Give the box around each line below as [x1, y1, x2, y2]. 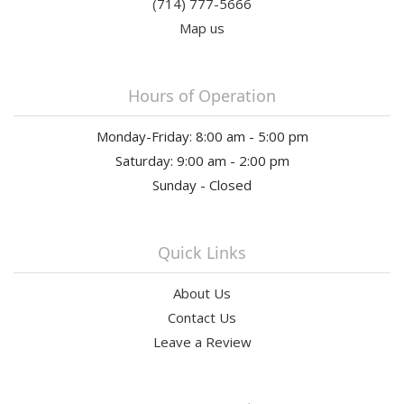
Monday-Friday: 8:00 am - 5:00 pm [96, 126, 308, 145]
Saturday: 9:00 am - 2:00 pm [115, 151, 289, 170]
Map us [179, 18, 225, 37]
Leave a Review [152, 332, 252, 351]
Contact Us [168, 308, 236, 326]
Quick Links [158, 241, 246, 263]
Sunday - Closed [152, 175, 252, 194]
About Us [173, 283, 231, 302]
